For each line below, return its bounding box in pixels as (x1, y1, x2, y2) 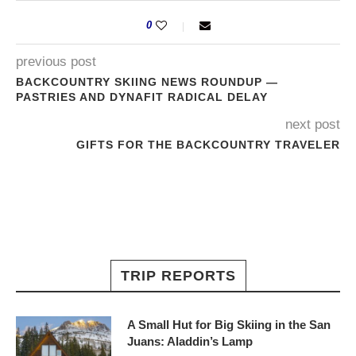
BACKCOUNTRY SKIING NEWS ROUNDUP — (16, 75, 278, 89)
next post (285, 117, 340, 133)
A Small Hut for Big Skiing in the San (127, 318, 331, 332)
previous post (16, 54, 96, 70)
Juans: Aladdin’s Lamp (127, 335, 253, 349)
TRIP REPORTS (120, 268, 236, 284)
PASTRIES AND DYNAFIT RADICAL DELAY (16, 91, 268, 104)
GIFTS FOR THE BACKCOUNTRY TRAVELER (76, 138, 340, 152)
